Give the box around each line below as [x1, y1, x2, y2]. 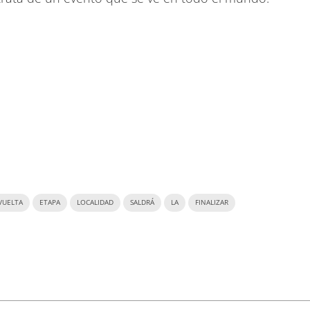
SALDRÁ [130, 198, 154, 207]
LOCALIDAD [77, 198, 113, 207]
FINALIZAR [195, 198, 228, 207]
